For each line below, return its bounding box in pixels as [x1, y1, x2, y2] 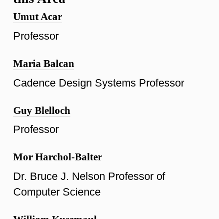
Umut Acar [13, 11, 62, 23]
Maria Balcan [13, 57, 74, 69]
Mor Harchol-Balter [13, 151, 102, 163]
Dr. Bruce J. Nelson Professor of [13, 170, 165, 182]
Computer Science [13, 185, 101, 198]
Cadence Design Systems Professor [13, 76, 184, 89]
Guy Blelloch [13, 104, 70, 116]
